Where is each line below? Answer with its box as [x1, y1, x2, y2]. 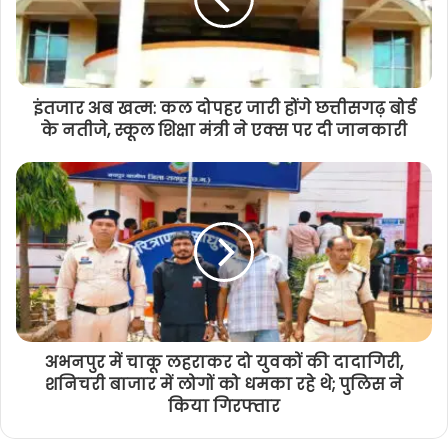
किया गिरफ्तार [168, 394, 280, 418]
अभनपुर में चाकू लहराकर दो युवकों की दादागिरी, [45, 350, 403, 374]
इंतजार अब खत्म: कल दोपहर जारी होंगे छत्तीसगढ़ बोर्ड [32, 96, 416, 120]
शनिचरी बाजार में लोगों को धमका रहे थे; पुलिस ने [45, 372, 403, 396]
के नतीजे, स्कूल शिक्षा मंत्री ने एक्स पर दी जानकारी [41, 118, 407, 142]
